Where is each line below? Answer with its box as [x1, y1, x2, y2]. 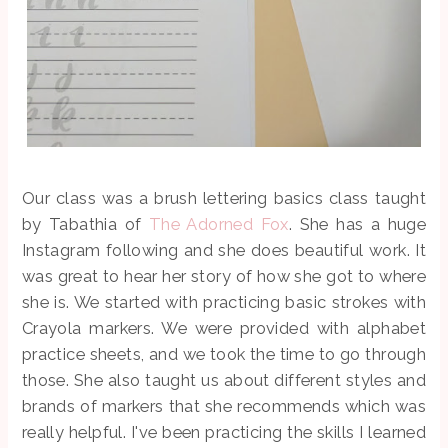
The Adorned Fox [148, 213, 289, 234]
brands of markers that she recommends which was [21, 395, 427, 416]
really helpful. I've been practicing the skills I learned [21, 421, 427, 442]
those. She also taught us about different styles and [21, 369, 427, 390]
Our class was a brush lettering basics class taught [21, 187, 427, 208]
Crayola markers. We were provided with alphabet [21, 317, 427, 338]
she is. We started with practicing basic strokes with [21, 291, 427, 312]
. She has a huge [288, 213, 427, 234]
